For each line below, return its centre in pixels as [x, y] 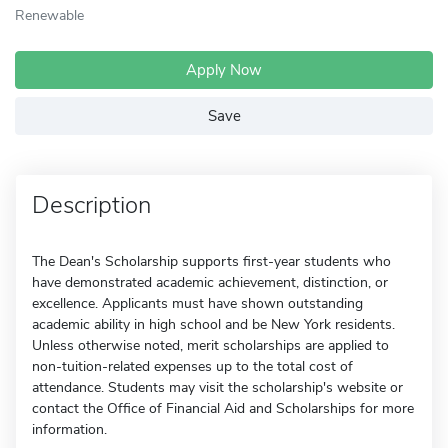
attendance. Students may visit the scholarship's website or [217, 387]
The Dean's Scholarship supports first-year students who [211, 261]
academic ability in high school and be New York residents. [213, 324]
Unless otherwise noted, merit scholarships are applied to [210, 345]
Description [91, 205]
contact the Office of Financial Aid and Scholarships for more [223, 408]
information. [69, 429]
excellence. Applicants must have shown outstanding [197, 303]
